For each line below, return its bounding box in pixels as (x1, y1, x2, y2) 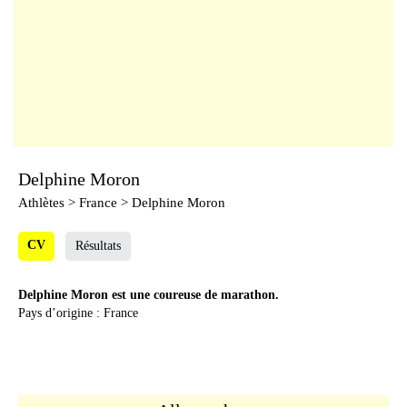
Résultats (75, 239, 121, 253)
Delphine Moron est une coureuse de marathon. (18, 288, 279, 302)
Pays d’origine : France (18, 306, 138, 320)
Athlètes (18, 195, 65, 210)
